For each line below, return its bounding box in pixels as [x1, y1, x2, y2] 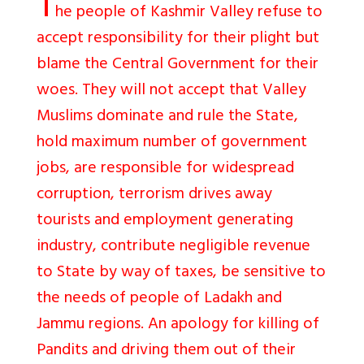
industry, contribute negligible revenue [37, 232, 310, 262]
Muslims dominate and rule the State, [37, 102, 298, 132]
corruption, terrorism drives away [37, 180, 272, 210]
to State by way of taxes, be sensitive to [37, 258, 326, 288]
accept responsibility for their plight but [37, 24, 319, 54]
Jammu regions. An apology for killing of [37, 310, 319, 340]
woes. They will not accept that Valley [37, 76, 306, 106]
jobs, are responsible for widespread [37, 154, 294, 184]
